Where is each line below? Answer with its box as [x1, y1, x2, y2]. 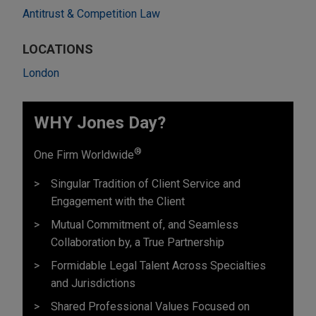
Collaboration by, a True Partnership [51, 235, 224, 249]
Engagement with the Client [51, 194, 185, 208]
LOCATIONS [23, 41, 93, 56]
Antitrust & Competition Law [23, 6, 160, 20]
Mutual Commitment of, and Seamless [51, 217, 238, 231]
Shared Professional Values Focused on [51, 299, 250, 313]
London [23, 66, 59, 80]
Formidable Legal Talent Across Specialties [51, 258, 266, 272]
